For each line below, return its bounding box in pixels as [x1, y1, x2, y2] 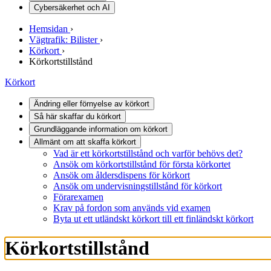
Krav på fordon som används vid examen [53, 203, 211, 213]
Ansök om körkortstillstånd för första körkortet [53, 159, 230, 169]
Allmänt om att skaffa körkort [34, 137, 136, 146]
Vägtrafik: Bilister [29, 34, 97, 45]
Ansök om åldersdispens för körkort [53, 170, 190, 180]
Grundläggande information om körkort [34, 125, 168, 134]
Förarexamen [53, 192, 103, 202]
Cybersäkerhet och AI [34, 3, 110, 12]
